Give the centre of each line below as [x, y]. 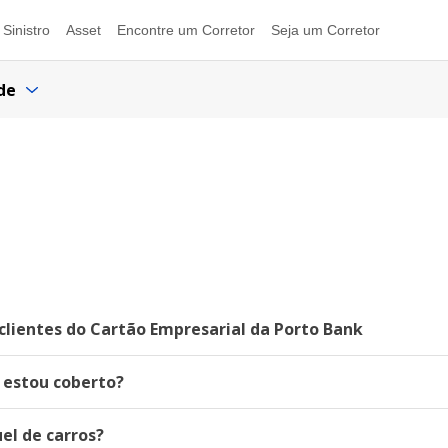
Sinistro [26, 30]
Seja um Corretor [325, 30]
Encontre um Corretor [186, 30]
